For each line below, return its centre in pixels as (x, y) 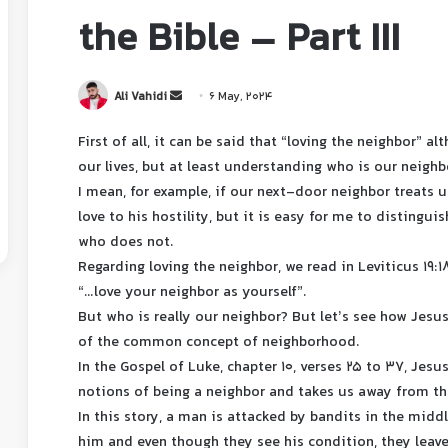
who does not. (126, 243)
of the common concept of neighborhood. (219, 343)
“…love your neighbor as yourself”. (192, 293)
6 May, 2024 (241, 98)
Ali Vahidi (140, 98)
